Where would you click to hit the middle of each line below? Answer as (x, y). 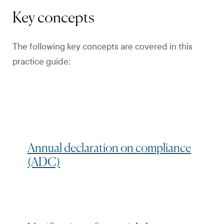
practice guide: (42, 61)
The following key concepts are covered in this (102, 46)
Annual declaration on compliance (109, 148)
